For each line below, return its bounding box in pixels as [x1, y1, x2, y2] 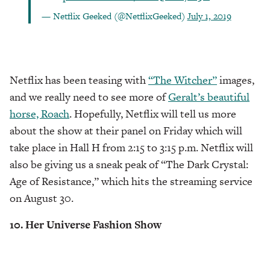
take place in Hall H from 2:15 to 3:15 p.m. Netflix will [10, 140, 253, 155]
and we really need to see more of [10, 89, 168, 105]
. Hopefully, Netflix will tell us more [69, 106, 236, 122]
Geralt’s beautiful [168, 89, 250, 105]
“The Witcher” [148, 72, 217, 88]
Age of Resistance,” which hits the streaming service [10, 174, 253, 189]
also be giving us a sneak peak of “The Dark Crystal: [10, 157, 248, 172]
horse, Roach [10, 106, 69, 122]
